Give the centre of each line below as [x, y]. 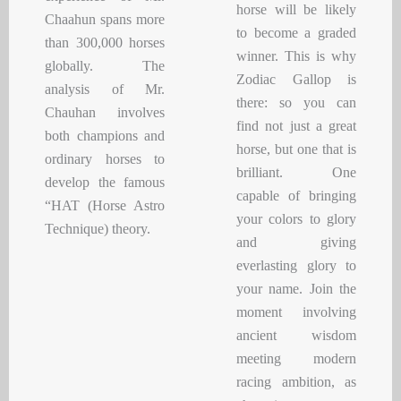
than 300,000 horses [105, 43]
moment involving [296, 312]
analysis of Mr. [105, 90]
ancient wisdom [296, 336]
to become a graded [296, 33]
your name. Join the [296, 289]
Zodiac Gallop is [296, 80]
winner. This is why [296, 56]
